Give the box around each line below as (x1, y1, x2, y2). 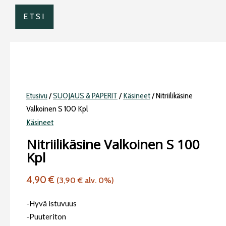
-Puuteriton (26, 211, 66, 221)
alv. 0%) (83, 175, 114, 185)
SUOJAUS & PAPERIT (53, 90, 118, 100)
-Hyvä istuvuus (26, 198, 77, 208)
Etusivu (26, 90, 47, 100)
